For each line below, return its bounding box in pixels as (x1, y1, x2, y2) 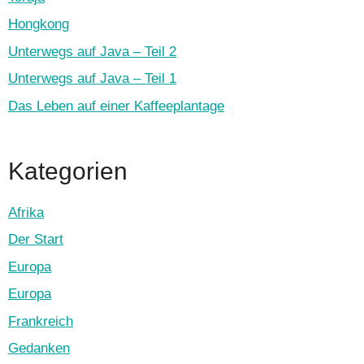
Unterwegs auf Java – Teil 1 (8, 71, 176, 87)
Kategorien (8, 157, 128, 184)
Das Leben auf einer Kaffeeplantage (8, 97, 224, 114)
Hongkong (8, 16, 69, 32)
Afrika (8, 204, 44, 220)
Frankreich (8, 313, 73, 329)
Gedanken (8, 340, 70, 357)
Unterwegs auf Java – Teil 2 (8, 43, 176, 59)
